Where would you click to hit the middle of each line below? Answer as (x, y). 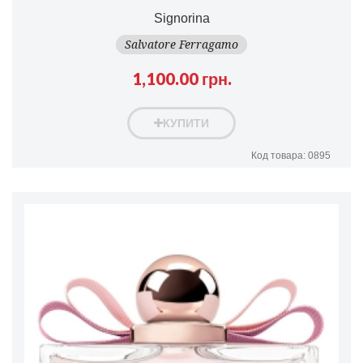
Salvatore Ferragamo (181, 44)
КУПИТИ (186, 123)
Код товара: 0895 (291, 155)
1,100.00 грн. (181, 78)
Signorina (181, 18)
